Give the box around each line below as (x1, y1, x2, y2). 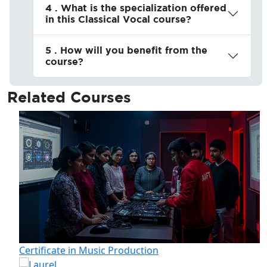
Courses (70, 88, 131, 106)
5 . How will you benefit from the (45, 45, 207, 56)
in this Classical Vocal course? (45, 14, 191, 25)
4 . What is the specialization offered (45, 2, 226, 14)
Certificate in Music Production (7, 243, 147, 257)
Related (7, 88, 70, 106)
